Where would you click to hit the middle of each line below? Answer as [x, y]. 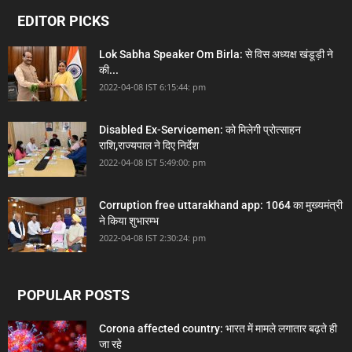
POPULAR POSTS [73, 295]
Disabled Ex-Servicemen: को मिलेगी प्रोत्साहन [200, 130]
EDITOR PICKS [63, 21]
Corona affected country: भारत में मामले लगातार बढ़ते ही [218, 329]
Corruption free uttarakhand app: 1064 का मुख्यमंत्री [221, 205]
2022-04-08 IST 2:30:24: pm [152, 238]
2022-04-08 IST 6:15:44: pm [152, 87]
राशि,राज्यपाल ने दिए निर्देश [149, 146]
